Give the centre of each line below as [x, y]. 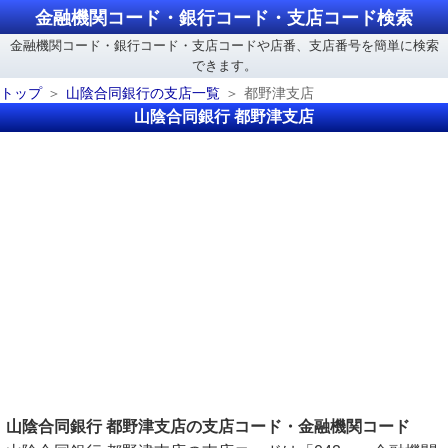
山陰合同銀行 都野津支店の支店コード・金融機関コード [208, 426]
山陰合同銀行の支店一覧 [143, 93]
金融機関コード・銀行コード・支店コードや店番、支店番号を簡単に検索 [224, 45]
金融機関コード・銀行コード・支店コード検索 [224, 18]
